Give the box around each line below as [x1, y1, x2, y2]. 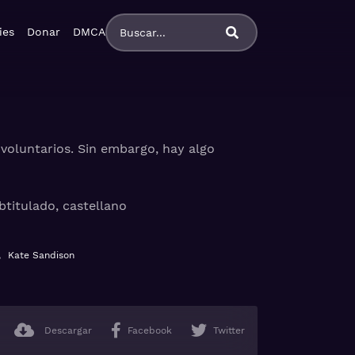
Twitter [213, 325, 245, 336]
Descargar [44, 325, 92, 336]
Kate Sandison [8, 250, 75, 261]
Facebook [128, 325, 172, 336]
